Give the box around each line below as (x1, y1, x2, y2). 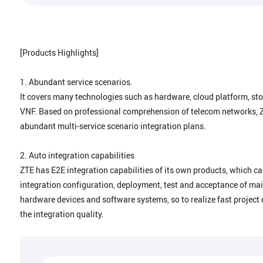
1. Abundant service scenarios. (20, 77, 133, 88)
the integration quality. (20, 209, 104, 220)
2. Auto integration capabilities (20, 150, 135, 161)
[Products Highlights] (20, 48, 99, 59)
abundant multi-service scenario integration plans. (20, 121, 207, 132)
